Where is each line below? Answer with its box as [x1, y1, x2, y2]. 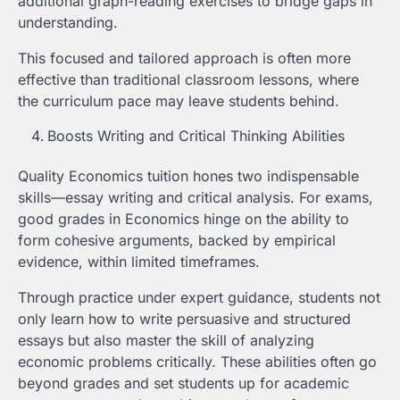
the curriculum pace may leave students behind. [18, 92, 339, 111]
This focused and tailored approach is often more [18, 49, 351, 68]
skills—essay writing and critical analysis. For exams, [18, 188, 373, 207]
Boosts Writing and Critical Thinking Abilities [47, 127, 345, 146]
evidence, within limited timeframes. [18, 253, 260, 271]
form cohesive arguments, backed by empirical [18, 231, 336, 250]
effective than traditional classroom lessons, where [18, 71, 359, 89]
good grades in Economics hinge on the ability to [18, 210, 349, 229]
